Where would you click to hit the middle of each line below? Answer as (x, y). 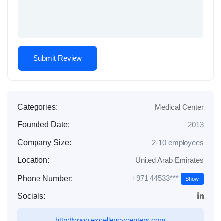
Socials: (31, 196)
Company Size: (44, 143)
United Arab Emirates (169, 160)
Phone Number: (45, 178)
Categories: (37, 107)
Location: (33, 160)
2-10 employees (178, 143)
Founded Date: (43, 125)
